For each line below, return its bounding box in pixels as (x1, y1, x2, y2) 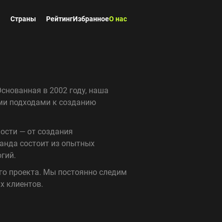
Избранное (73, 15, 109, 23)
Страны (10, 15, 36, 23)
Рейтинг (46, 15, 73, 23)
